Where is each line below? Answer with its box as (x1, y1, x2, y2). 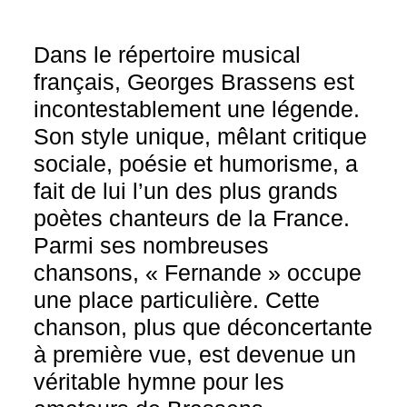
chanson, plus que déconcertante (34, 314, 373, 340)
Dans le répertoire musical (34, 42, 302, 67)
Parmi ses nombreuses (34, 233, 270, 258)
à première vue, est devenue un (34, 342, 357, 367)
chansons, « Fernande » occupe (34, 260, 362, 285)
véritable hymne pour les (34, 369, 285, 394)
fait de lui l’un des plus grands (34, 178, 339, 203)
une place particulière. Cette (34, 287, 321, 313)
